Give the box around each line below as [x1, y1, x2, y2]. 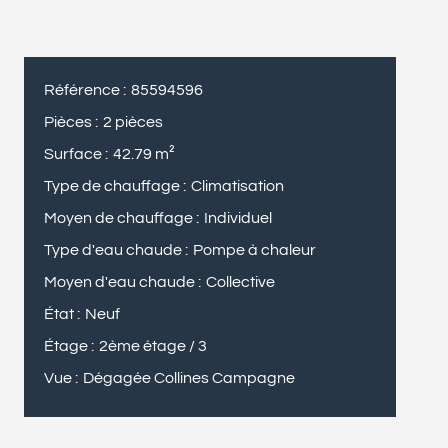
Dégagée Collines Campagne [83, 370, 295, 386]
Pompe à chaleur [193, 242, 316, 258]
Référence [44, 82, 123, 98]
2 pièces [103, 114, 163, 130]
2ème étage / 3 [99, 338, 207, 354]
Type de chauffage [44, 178, 183, 194]
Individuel [204, 210, 272, 226]
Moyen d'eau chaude [44, 274, 198, 290]
